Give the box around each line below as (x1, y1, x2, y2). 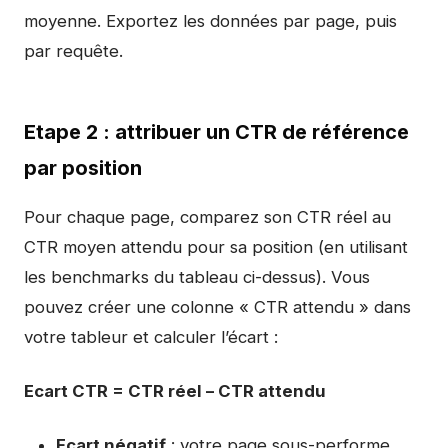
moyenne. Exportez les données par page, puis (24, 11, 397, 31)
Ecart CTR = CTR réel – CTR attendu (24, 381, 326, 401)
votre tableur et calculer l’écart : (24, 327, 278, 347)
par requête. (24, 41, 123, 61)
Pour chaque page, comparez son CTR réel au (24, 207, 391, 227)
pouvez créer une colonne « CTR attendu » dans (24, 297, 411, 317)
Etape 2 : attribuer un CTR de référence (24, 120, 409, 144)
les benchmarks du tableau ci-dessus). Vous (24, 267, 370, 287)
